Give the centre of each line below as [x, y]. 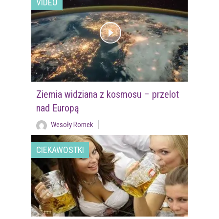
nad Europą [57, 108]
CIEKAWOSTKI [60, 150]
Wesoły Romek [72, 124]
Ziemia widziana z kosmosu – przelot [107, 94]
